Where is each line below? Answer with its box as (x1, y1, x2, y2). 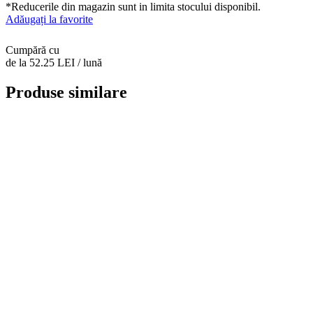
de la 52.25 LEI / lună (6, 56, 102, 68)
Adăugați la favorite (6, 13, 93, 25)
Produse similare (6, 82, 127, 101)
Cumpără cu (6, 43, 59, 56)
